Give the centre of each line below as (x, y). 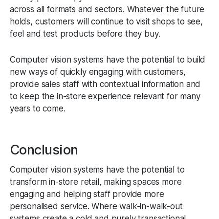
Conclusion (44, 150)
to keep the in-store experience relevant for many (105, 96)
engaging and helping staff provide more (87, 194)
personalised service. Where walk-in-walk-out (96, 206)
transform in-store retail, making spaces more (96, 182)
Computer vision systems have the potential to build (108, 59)
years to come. (38, 108)
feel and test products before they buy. (85, 33)
